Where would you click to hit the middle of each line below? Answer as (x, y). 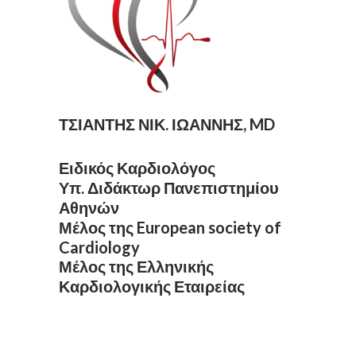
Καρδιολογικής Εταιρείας (152, 286)
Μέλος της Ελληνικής (136, 266)
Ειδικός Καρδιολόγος (137, 168)
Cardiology (99, 247)
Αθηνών (89, 207)
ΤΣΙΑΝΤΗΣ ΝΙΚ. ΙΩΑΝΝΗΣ (151, 124)
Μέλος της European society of (170, 227)
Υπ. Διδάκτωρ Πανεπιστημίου (169, 188)
